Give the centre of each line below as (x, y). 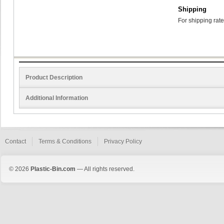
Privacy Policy (123, 141)
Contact (15, 141)
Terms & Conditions (65, 141)
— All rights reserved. (105, 169)
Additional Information (57, 98)
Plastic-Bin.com (53, 169)
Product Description (54, 77)
